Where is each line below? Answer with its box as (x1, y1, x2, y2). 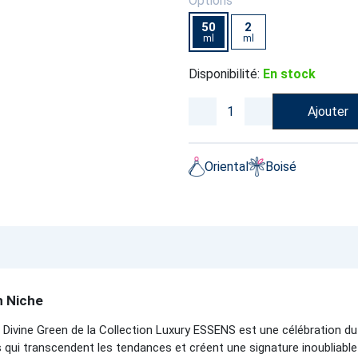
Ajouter (308, 103, 349, 119)
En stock (262, 66, 316, 82)
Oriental (205, 158, 249, 174)
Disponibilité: (188, 66, 260, 82)
